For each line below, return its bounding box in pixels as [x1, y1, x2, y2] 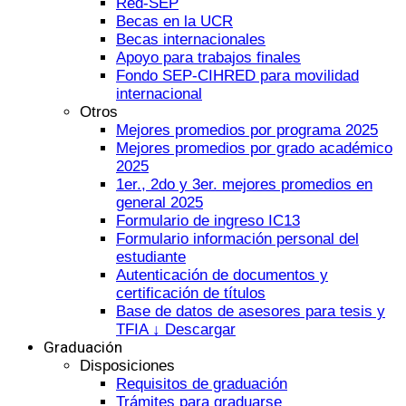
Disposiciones [80, 357, 175, 375]
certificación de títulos [116, 285, 266, 303]
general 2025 [116, 194, 203, 212]
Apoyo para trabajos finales [116, 49, 301, 67]
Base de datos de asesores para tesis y [116, 303, 385, 321]
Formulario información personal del [116, 230, 359, 248]
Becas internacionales [116, 31, 266, 49]
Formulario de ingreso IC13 [116, 212, 300, 230]
